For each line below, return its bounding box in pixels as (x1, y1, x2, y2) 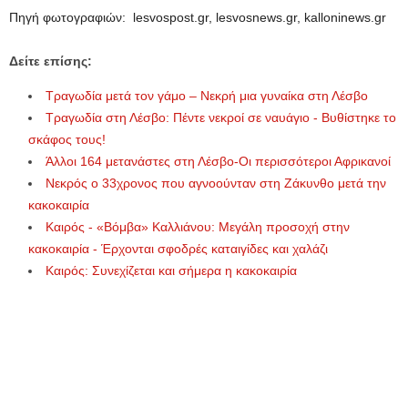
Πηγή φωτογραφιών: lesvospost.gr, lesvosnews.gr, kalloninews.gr (9, 10, 386, 25)
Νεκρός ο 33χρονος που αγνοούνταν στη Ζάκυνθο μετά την (46, 176, 386, 190)
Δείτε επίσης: (9, 54, 92, 68)
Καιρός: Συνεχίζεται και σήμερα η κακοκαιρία (46, 263, 297, 278)
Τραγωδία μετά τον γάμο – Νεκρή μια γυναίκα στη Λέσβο (46, 88, 368, 103)
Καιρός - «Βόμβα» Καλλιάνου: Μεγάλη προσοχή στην (46, 219, 350, 234)
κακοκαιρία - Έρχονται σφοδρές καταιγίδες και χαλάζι (28, 241, 328, 256)
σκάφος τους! (28, 132, 106, 147)
